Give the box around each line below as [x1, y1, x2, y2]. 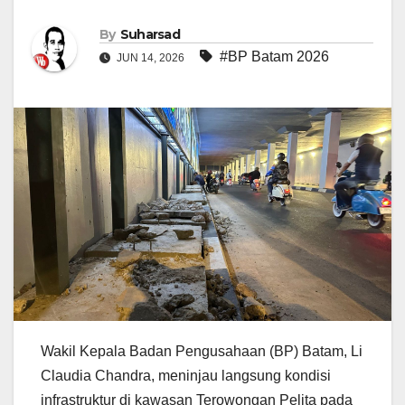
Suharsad [119, 26, 181, 43]
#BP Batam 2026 [220, 49, 329, 65]
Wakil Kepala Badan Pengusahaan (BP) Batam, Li [41, 343, 363, 359]
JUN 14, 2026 [114, 52, 187, 65]
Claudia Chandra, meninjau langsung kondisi [41, 367, 331, 383]
